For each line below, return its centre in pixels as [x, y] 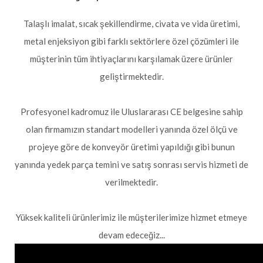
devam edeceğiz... [131, 235]
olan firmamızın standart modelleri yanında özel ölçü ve [131, 129]
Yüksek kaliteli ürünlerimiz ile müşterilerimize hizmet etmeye [131, 217]
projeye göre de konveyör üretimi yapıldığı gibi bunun [131, 147]
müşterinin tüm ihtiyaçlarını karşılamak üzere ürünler [131, 59]
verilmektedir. [131, 182]
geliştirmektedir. [131, 76]
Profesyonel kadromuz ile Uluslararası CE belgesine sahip [131, 112]
